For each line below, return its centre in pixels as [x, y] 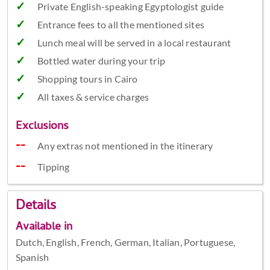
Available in [44, 227]
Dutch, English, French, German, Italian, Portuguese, [125, 242]
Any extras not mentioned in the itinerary [125, 146]
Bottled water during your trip [101, 61]
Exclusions [42, 127]
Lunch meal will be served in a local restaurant [134, 43]
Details [36, 206]
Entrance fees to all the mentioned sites [121, 25]
